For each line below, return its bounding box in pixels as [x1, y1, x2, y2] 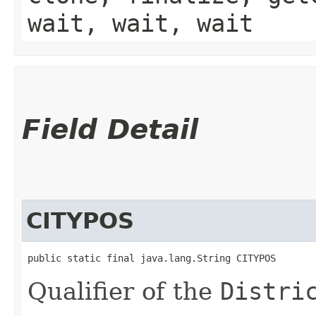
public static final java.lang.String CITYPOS [28, 252, 276, 264]
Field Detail [22, 113, 198, 145]
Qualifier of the [28, 276, 220, 305]
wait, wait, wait [28, 8, 253, 37]
